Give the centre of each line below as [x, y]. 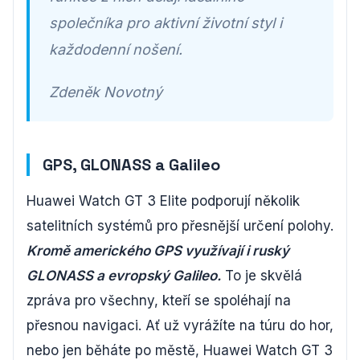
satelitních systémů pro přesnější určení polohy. [180, 225]
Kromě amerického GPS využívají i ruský [158, 250]
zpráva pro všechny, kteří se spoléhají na [159, 300]
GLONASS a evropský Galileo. [124, 275]
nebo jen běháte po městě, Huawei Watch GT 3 [180, 350]
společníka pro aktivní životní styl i [166, 22]
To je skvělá [262, 275]
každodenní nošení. [116, 49]
